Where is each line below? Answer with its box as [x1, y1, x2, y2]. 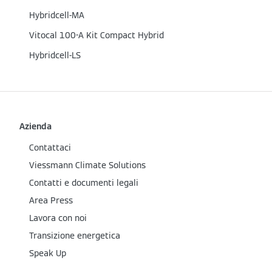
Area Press [29, 195, 73, 206]
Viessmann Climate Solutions [29, 160, 146, 171]
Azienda [19, 121, 52, 132]
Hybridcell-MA [29, 10, 84, 21]
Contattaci [29, 142, 71, 154]
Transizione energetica [29, 230, 120, 242]
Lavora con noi [29, 212, 87, 224]
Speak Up [29, 248, 66, 259]
